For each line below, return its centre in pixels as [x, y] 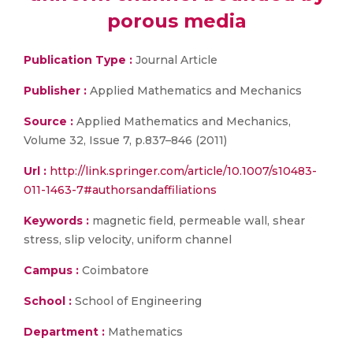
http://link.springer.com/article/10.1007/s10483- [183, 171]
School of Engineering [137, 301]
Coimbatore [114, 270]
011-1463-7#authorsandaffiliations [120, 190]
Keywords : [56, 221]
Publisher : [57, 91]
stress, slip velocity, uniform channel [128, 240]
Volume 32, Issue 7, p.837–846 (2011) [125, 140]
